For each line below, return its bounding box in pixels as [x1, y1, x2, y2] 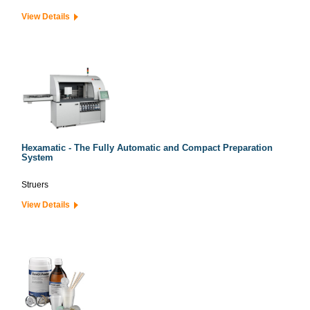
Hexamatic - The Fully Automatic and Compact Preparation [21, 143, 273, 153]
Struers [21, 180, 48, 190]
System [21, 152, 53, 163]
